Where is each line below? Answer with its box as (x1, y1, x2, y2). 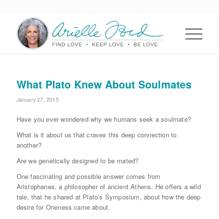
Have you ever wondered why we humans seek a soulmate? (16, 114, 191, 124)
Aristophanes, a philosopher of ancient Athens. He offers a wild (16, 182, 201, 192)
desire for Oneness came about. (16, 202, 110, 212)
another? (16, 140, 42, 150)
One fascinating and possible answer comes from (16, 172, 161, 181)
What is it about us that (16, 130, 85, 140)
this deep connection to (106, 130, 177, 140)
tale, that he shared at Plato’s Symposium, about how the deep (16, 192, 201, 202)
